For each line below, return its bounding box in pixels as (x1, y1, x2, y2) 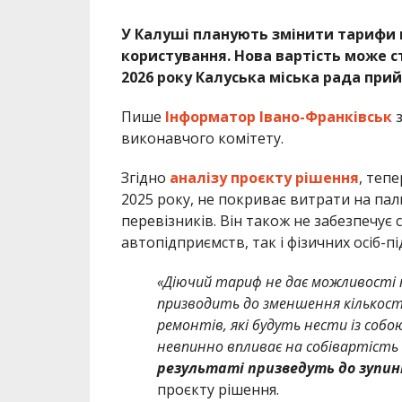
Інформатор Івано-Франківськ (164, 106, 392, 127)
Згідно (120, 167, 170, 188)
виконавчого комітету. (120, 127, 284, 148)
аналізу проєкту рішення (169, 167, 359, 188)
